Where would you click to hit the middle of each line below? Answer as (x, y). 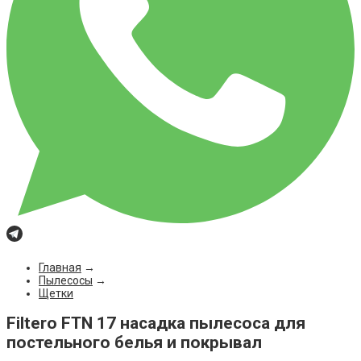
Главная (60, 267)
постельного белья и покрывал (134, 343)
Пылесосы (66, 280)
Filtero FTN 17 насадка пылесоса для (156, 324)
